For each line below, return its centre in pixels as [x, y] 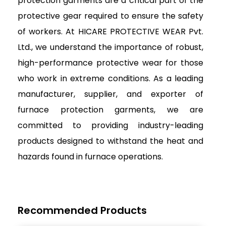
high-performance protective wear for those [110, 63]
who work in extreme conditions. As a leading [110, 78]
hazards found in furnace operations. [90, 157]
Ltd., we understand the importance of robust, [110, 47]
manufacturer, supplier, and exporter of [110, 94]
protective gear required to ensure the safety [110, 16]
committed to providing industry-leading [110, 125]
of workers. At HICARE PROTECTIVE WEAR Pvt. [110, 32]
